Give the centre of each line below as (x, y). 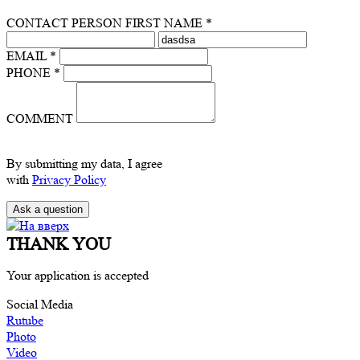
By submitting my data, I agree (84, 164)
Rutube (25, 321)
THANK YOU (59, 244)
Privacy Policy (69, 180)
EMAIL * (31, 56)
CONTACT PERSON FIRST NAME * (109, 23)
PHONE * (33, 73)
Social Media (40, 305)
